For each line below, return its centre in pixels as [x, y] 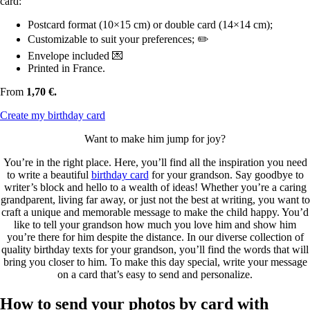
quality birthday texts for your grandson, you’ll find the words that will [155, 249]
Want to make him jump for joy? [155, 138]
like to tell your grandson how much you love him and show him [155, 224]
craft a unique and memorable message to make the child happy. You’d [155, 212]
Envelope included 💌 [75, 55]
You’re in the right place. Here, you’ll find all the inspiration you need [155, 162]
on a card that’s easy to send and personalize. [155, 274]
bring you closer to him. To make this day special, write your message [155, 262]
